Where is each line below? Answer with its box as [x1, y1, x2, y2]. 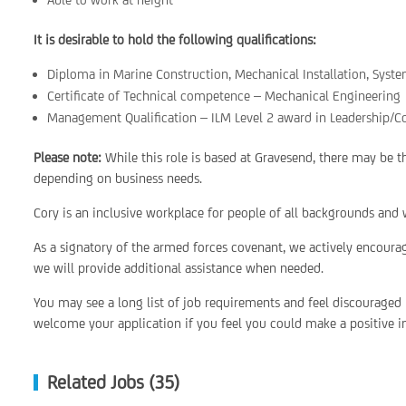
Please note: [34, 150, 102, 165]
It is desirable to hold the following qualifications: [34, 32, 317, 47]
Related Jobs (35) [47, 371, 180, 393]
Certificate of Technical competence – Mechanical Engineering [47, 88, 401, 103]
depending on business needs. [34, 170, 203, 186]
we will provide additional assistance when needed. [34, 260, 324, 275]
